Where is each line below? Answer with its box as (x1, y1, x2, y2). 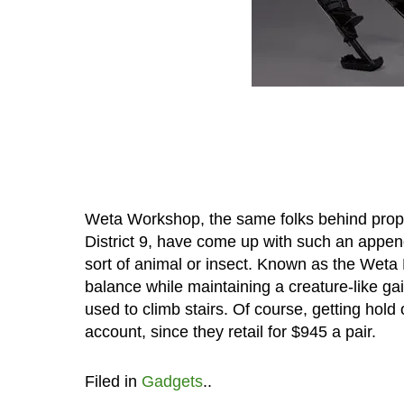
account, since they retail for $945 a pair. (84, 322, 376, 341)
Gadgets (141, 372, 203, 390)
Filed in (84, 372, 142, 390)
